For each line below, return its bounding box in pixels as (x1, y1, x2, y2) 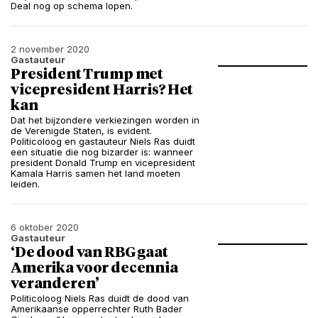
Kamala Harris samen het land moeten (11, 168, 180, 179)
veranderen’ (11, 277, 99, 291)
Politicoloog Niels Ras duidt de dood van (11, 292, 189, 304)
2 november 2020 (11, 43, 89, 55)
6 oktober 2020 (11, 221, 79, 233)
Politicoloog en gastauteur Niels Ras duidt (11, 136, 195, 147)
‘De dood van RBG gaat (11, 246, 168, 260)
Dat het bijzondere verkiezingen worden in (11, 114, 199, 126)
